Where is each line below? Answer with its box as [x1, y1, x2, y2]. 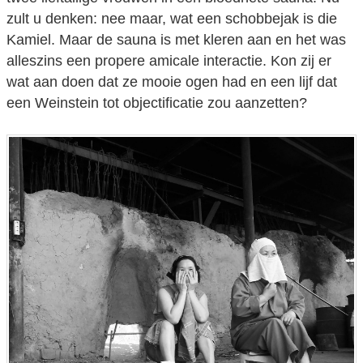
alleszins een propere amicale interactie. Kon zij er [6, 52, 331, 69]
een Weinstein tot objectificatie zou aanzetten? [6, 94, 307, 111]
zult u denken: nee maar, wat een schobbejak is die [6, 10, 337, 27]
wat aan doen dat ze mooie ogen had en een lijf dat [6, 73, 337, 90]
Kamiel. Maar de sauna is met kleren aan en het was [6, 31, 346, 48]
